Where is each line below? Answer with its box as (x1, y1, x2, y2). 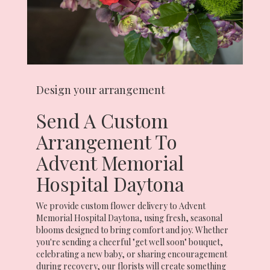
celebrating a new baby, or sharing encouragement (36, 248, 227, 260)
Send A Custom (36, 107, 168, 133)
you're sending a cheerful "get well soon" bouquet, (36, 236, 223, 248)
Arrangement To (36, 128, 177, 154)
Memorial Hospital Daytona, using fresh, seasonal (36, 212, 222, 224)
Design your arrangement (36, 82, 165, 97)
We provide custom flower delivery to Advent (36, 199, 206, 212)
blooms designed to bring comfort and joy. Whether (36, 224, 228, 236)
